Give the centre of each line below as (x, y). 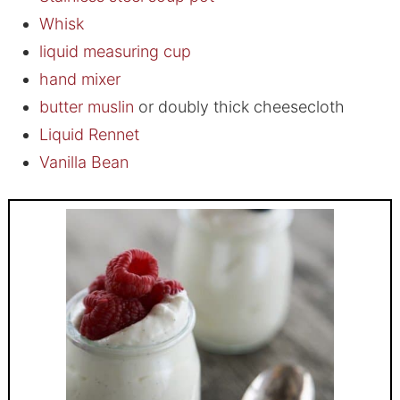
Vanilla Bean (83, 162)
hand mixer (79, 79)
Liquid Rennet (89, 135)
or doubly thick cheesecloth (239, 107)
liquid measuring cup (115, 52)
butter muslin (86, 107)
